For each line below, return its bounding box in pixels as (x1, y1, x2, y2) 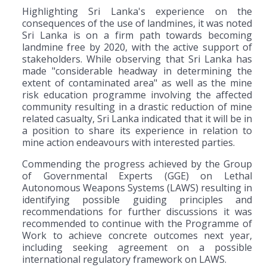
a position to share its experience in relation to (22, 123, 252, 137)
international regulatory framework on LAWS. (22, 252, 229, 266)
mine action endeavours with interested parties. (22, 135, 237, 149)
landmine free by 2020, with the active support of (22, 40, 252, 54)
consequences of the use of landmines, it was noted (22, 16, 252, 30)
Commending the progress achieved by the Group (22, 157, 252, 170)
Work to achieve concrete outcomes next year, (22, 228, 252, 242)
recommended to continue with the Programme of (22, 216, 252, 230)
